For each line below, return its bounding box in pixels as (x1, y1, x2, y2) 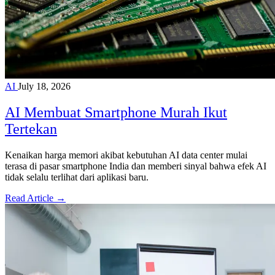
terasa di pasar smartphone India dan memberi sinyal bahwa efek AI (5, 160, 266, 171)
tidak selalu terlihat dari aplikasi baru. (5, 171, 149, 182)
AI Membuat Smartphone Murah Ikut (5, 104, 227, 120)
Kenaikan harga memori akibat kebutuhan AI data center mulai (5, 149, 247, 160)
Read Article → (5, 192, 66, 203)
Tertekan (5, 120, 57, 137)
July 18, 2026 (18, 81, 71, 92)
